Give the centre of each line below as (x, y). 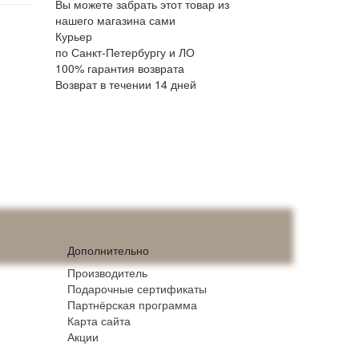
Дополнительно (108, 250)
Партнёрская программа (132, 305)
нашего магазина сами (115, 20)
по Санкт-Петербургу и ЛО (125, 52)
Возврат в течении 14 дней (125, 84)
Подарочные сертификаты (137, 288)
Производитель (107, 272)
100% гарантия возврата (119, 68)
